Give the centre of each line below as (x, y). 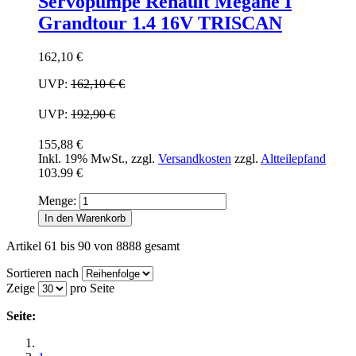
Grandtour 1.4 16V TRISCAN (160, 23)
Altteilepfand (293, 159)
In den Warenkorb (85, 218)
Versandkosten (195, 159)
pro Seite (91, 288)
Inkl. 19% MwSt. (81, 159)
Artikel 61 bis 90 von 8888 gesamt (93, 246)
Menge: (57, 201)
